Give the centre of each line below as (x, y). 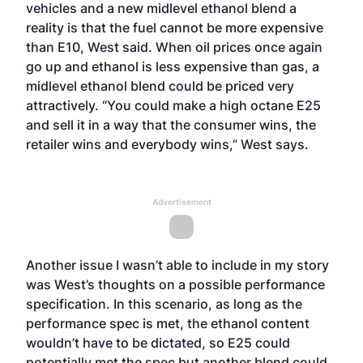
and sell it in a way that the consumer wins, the (171, 125)
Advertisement (181, 202)
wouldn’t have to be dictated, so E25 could (158, 343)
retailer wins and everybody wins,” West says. (167, 144)
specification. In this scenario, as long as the (164, 304)
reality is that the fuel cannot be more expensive (175, 28)
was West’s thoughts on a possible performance (175, 284)
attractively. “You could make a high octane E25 (173, 105)
